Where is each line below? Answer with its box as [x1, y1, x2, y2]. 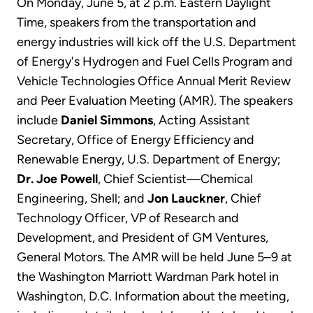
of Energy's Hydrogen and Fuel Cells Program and [17, 53, 293, 69]
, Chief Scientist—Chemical [98, 170, 253, 187]
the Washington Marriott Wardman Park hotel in [17, 268, 279, 284]
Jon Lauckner [147, 190, 225, 206]
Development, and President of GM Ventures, [17, 229, 268, 245]
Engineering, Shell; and [17, 190, 147, 206]
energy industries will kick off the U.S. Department [17, 34, 296, 50]
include [17, 112, 61, 128]
